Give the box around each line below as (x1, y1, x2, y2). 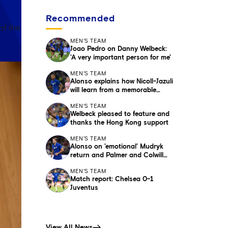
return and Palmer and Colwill (70, 152, 163, 159)
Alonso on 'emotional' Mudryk (70, 144, 163, 150)
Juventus (70, 185, 98, 191)
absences (70, 161, 100, 167)
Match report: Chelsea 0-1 (70, 176, 154, 183)
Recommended (46, 14, 115, 23)
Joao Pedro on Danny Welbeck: (70, 46, 167, 52)
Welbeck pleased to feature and (70, 111, 169, 118)
